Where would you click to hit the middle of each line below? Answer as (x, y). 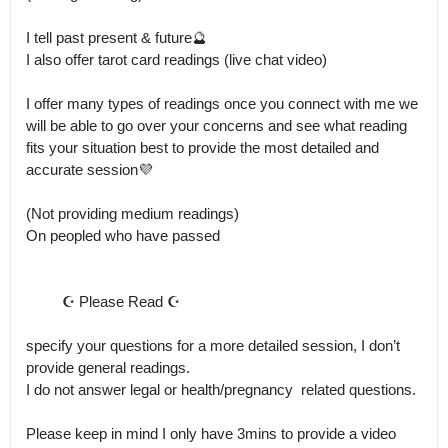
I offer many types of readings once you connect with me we (222, 103)
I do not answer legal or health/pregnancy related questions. (223, 389)
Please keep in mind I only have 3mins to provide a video (211, 433)
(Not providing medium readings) (132, 213)
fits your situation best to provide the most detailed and (202, 147)
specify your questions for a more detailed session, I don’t (213, 345)
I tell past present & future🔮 (116, 37)
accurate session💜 (89, 169)
